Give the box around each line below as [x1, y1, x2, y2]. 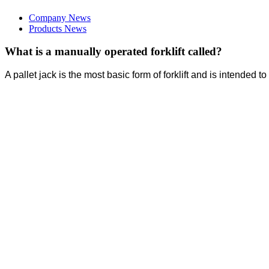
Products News [29, 23, 86, 34]
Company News [29, 12, 91, 23]
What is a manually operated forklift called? [5, 45, 222, 58]
